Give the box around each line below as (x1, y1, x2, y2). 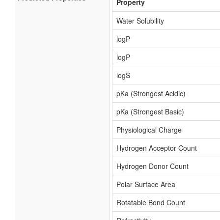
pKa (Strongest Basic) (116, 107, 184, 116)
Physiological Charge (116, 125, 182, 135)
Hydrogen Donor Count (116, 161, 189, 171)
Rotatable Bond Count (116, 197, 185, 207)
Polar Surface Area (116, 179, 175, 189)
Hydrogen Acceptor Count (116, 143, 197, 153)
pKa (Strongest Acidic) (116, 88, 186, 98)
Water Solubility (116, 16, 164, 26)
